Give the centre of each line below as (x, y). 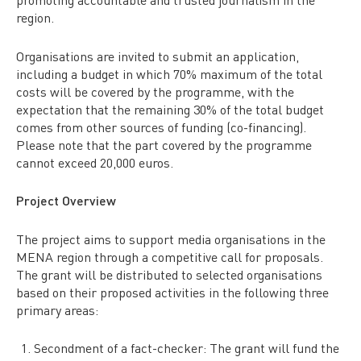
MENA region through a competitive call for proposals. (170, 256)
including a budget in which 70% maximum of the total (169, 73)
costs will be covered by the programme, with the (155, 91)
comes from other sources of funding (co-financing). (161, 127)
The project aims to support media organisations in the (171, 239)
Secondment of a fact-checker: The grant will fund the (187, 348)
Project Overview (66, 201)
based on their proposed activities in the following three (172, 292)
